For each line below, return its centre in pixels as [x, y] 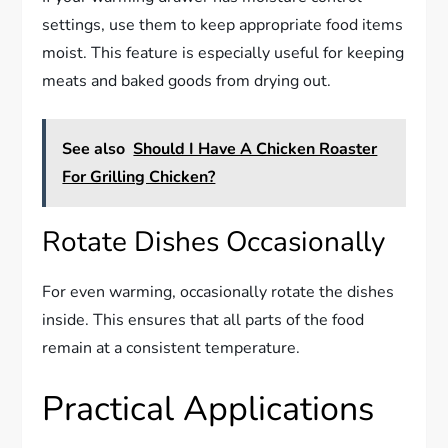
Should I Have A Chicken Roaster [255, 148]
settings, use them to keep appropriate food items [223, 24]
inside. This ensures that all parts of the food [203, 319]
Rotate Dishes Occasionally [214, 241]
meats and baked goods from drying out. [187, 80]
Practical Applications [208, 408]
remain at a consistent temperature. [171, 347]
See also [94, 148]
